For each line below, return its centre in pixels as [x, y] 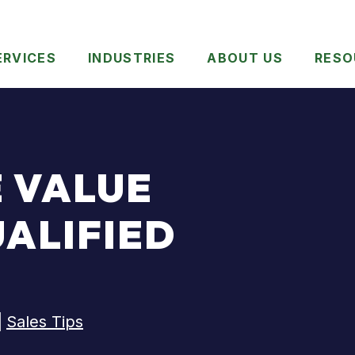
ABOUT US [245, 57]
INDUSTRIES [132, 57]
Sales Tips [45, 322]
